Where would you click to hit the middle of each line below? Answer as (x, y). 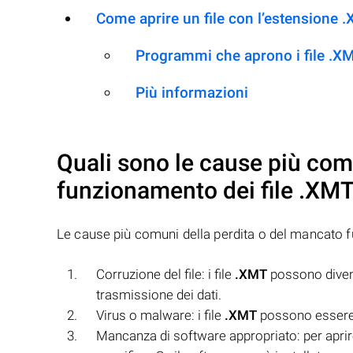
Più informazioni (192, 93)
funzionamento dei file (178, 190)
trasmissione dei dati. (159, 295)
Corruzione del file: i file (165, 274)
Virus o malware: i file (160, 315)
